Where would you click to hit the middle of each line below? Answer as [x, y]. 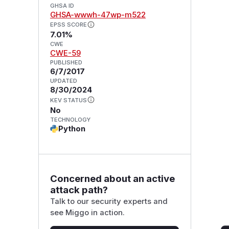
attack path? [79, 190]
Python [72, 129]
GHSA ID [62, 5]
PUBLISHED [66, 63]
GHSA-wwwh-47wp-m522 [98, 15]
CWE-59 [65, 53]
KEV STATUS [68, 100]
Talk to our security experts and [109, 201]
